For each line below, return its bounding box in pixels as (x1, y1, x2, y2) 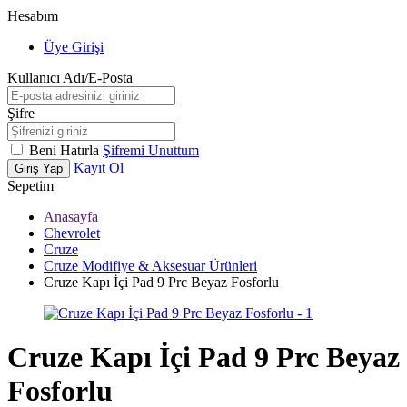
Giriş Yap (15, 162, 63, 175)
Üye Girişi (44, 39, 104, 55)
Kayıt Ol (74, 160, 124, 175)
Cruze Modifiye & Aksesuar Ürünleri (44, 258, 257, 273)
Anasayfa (44, 209, 98, 224)
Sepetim (7, 178, 54, 194)
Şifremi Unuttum (103, 143, 199, 158)
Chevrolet (44, 225, 100, 241)
